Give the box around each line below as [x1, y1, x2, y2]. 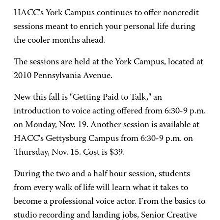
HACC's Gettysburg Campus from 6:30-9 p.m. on [14, 135, 193, 143]
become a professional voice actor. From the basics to [14, 197, 205, 206]
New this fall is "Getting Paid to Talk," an [14, 93, 162, 102]
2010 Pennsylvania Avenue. [14, 72, 112, 81]
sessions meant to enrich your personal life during [14, 23, 195, 31]
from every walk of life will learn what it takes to [14, 184, 188, 192]
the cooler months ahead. [14, 36, 106, 45]
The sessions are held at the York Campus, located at [14, 58, 203, 67]
